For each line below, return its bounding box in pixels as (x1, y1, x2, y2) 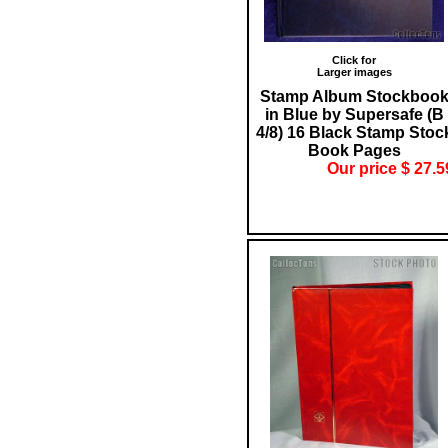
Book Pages (307, 141, 401, 159)
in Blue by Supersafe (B (264, 105, 444, 123)
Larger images (316, 65, 392, 78)
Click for (332, 53, 376, 66)
